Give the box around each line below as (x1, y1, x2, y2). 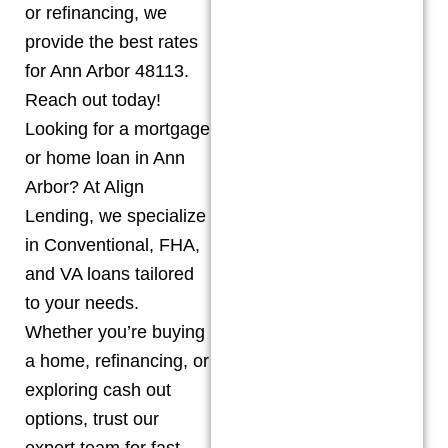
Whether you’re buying (25, 321, 205, 342)
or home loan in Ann (25, 147, 185, 168)
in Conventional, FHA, (25, 234, 200, 255)
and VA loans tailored (25, 263, 194, 284)
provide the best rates (25, 31, 198, 52)
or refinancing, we (25, 2, 167, 23)
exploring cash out (25, 379, 171, 400)
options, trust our (25, 408, 159, 429)
